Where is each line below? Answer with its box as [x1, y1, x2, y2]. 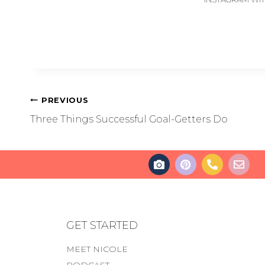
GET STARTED [66, 218, 138, 232]
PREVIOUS [41, 95, 89, 105]
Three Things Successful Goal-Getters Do [30, 113, 228, 125]
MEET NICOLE [66, 243, 128, 254]
